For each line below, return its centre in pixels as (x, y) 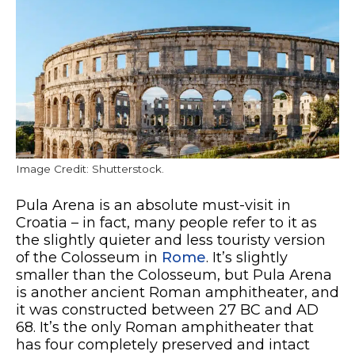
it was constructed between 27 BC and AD (167, 309)
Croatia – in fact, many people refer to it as (166, 222)
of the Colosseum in (89, 257)
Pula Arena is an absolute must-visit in (153, 205)
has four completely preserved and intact (163, 344)
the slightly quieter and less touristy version (171, 240)
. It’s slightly (247, 257)
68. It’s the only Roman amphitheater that (165, 327)
